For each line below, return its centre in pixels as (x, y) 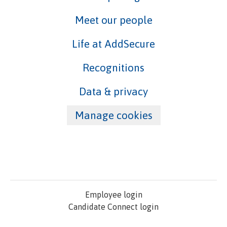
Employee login (113, 195)
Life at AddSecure (113, 44)
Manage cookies (113, 115)
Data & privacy (113, 91)
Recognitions (113, 67)
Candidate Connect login (113, 207)
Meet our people (113, 20)
